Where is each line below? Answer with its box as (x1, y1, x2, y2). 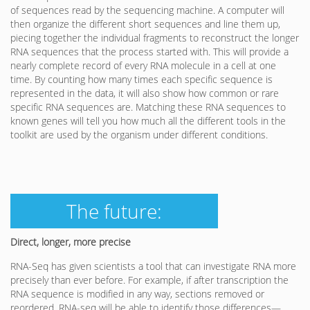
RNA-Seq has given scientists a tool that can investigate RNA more (10, 259, 296, 273)
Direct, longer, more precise (10, 235, 134, 249)
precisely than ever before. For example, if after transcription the (10, 273, 289, 287)
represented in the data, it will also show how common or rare (10, 86, 279, 100)
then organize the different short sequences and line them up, (10, 17, 280, 31)
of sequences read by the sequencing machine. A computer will (10, 3, 284, 17)
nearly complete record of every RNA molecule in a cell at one (10, 59, 276, 73)
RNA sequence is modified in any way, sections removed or (10, 287, 264, 301)
